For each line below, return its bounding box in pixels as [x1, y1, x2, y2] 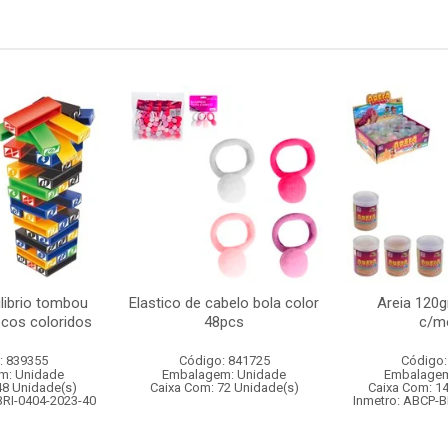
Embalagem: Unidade [162, 367, 286, 382]
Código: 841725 [178, 353, 270, 368]
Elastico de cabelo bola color [129, 294, 319, 312]
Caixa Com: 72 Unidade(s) [149, 380, 299, 395]
